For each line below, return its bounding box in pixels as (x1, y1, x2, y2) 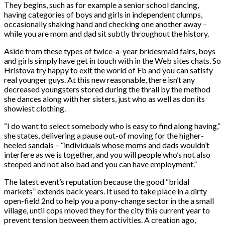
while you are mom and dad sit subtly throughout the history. (4, 28, 209, 38)
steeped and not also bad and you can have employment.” (4, 159, 197, 169)
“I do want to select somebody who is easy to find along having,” (4, 121, 220, 131)
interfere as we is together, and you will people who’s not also (4, 149, 210, 159)
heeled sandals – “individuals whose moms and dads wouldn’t (4, 140, 209, 150)
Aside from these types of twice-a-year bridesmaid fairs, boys (4, 46, 215, 56)
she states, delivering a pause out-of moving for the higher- (4, 130, 204, 140)
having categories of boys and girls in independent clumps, (4, 9, 202, 19)
